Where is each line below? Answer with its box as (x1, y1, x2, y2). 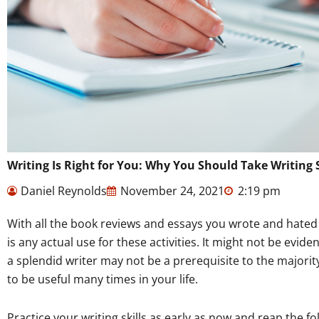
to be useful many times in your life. (7, 271, 198, 287)
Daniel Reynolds (21, 182, 107, 199)
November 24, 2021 (120, 182, 224, 199)
